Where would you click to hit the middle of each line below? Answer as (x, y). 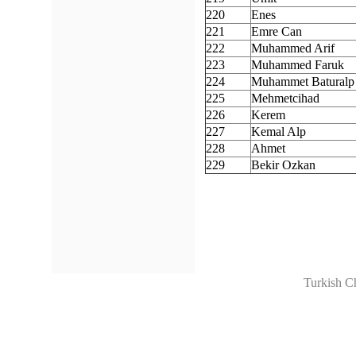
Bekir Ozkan (283, 165)
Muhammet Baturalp (303, 81)
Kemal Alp (279, 132)
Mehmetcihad (285, 98)
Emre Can (277, 31)
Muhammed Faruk (298, 65)
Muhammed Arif (293, 48)
